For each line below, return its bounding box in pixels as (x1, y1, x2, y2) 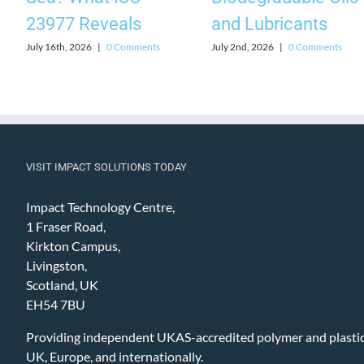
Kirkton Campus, (26, 238, 120, 254)
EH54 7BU (26, 297, 85, 313)
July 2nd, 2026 (211, 40, 275, 53)
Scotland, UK (26, 277, 98, 293)
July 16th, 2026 (26, 40, 92, 53)
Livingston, (26, 258, 87, 274)
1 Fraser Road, (26, 219, 106, 235)
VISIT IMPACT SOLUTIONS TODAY (26, 161, 187, 174)
